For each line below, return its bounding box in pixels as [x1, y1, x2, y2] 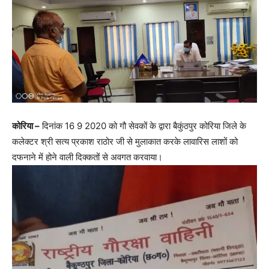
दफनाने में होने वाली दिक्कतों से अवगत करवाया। [12, 151, 163, 163]
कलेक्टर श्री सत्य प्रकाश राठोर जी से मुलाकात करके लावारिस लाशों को [12, 135, 238, 147]
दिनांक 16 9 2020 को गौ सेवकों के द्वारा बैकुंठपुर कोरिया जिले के [40, 119, 246, 131]
